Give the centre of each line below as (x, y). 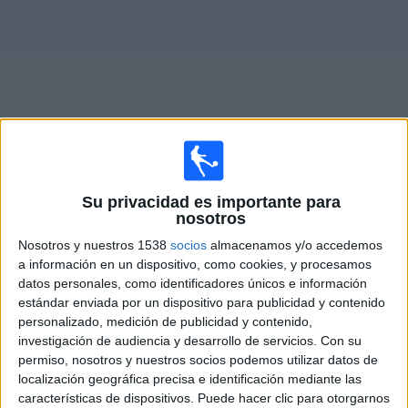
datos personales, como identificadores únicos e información (193, 283)
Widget (36, 131)
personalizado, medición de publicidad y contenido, (165, 321)
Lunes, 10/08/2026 (79, 226)
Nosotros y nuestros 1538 (94, 245)
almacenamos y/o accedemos (295, 245)
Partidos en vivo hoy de (97, 188)
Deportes (43, 32)
